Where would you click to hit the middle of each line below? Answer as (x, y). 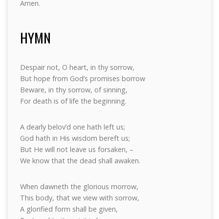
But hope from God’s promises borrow (82, 78)
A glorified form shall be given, (69, 209)
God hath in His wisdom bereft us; (75, 138)
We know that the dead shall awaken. (80, 161)
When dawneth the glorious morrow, (79, 186)
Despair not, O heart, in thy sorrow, (77, 67)
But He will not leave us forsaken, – (77, 149)
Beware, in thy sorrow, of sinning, (74, 90)
